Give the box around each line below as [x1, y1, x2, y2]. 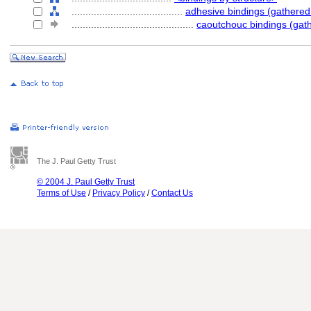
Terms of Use [37, 188, 86, 198]
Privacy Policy [92, 188, 145, 198]
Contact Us [151, 188, 193, 198]
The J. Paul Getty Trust [37, 157, 116, 165]
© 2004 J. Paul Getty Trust [37, 177, 135, 187]
